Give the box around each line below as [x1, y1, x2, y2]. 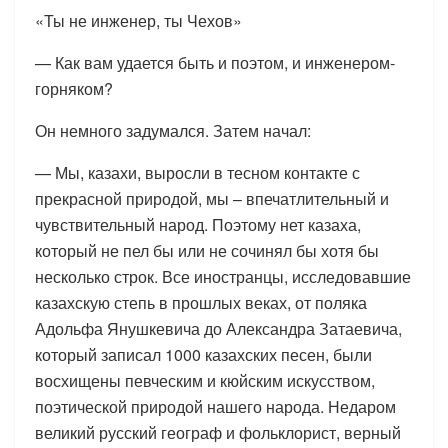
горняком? [35, 76, 113, 100]
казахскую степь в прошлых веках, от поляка [35, 290, 367, 314]
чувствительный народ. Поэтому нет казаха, [35, 212, 361, 236]
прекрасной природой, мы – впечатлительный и [35, 186, 389, 210]
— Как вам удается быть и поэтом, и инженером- [35, 50, 395, 74]
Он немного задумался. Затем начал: [35, 118, 311, 142]
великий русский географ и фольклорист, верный [35, 420, 401, 444]
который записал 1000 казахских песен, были [35, 342, 372, 366]
